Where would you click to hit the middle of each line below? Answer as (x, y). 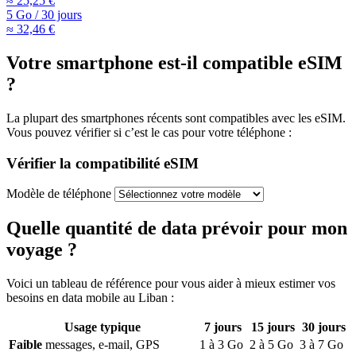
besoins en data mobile (65, 298)
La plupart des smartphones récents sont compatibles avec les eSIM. (176, 118)
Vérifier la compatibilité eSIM (103, 163)
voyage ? (42, 250)
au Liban (145, 298)
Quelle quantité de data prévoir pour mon (177, 228)
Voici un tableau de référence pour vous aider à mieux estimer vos (171, 284)
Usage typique (103, 327)
